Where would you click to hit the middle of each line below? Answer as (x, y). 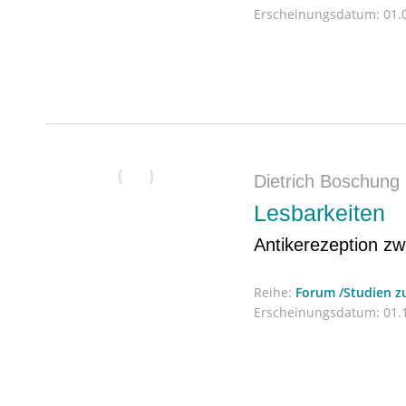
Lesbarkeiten (319, 213)
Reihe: (275, 292)
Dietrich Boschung (327, 181)
